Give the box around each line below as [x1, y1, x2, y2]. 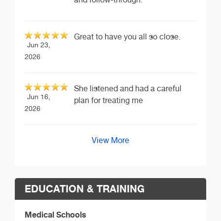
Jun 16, [27, 92, 50, 101]
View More [92, 136, 129, 146]
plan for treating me [74, 96, 143, 106]
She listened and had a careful [74, 84, 182, 94]
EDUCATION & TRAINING [25, 183, 145, 195]
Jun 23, [27, 40, 50, 49]
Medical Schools [25, 210, 86, 220]
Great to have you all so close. [74, 32, 181, 42]
